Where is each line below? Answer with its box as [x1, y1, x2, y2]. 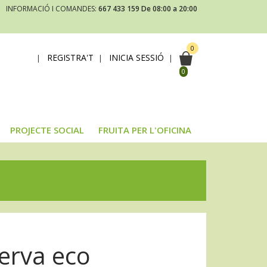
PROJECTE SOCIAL [10, 124, 84, 136]
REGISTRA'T [47, 51, 94, 63]
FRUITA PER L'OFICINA [98, 124, 191, 136]
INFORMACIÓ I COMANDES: [6, 4, 98, 14]
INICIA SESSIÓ [109, 51, 164, 63]
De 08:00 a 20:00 [141, 4, 197, 14]
